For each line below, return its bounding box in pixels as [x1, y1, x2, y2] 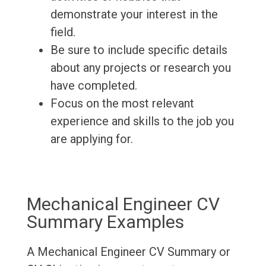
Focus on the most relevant [50, 96, 194, 111]
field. [50, 25, 75, 40]
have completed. [50, 78, 137, 93]
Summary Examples [26, 211, 184, 233]
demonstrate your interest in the [50, 7, 218, 22]
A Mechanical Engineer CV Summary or [26, 245, 230, 259]
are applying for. [50, 132, 133, 147]
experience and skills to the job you [50, 114, 234, 129]
